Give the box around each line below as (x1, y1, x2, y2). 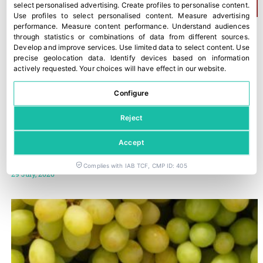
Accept (119, 138, 144, 147)
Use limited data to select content (119, 43, 232, 52)
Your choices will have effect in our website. (79, 64, 226, 73)
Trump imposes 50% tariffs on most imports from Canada (11, 153, 240, 166)
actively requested (14, 64, 76, 73)
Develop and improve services (14, 43, 116, 52)
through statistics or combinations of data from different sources (14, 32, 248, 42)
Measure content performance (62, 22, 167, 31)
